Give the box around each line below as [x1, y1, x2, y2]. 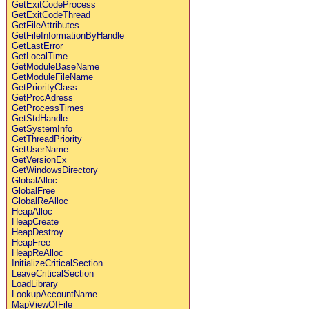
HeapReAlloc [11, 247, 63, 258]
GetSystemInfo [11, 123, 72, 134]
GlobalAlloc [11, 175, 57, 186]
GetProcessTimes [11, 102, 84, 113]
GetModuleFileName [11, 71, 93, 82]
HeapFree [11, 237, 50, 248]
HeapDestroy [11, 226, 63, 237]
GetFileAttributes [11, 19, 79, 30]
